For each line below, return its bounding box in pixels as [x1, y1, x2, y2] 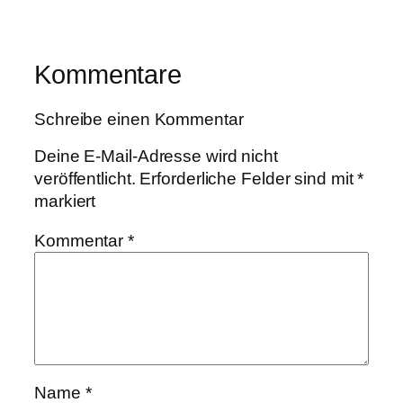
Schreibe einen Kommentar [34, 109, 244, 129]
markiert [34, 192, 96, 211]
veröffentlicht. [34, 169, 136, 189]
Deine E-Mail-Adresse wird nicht [34, 147, 278, 166]
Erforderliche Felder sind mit [139, 169, 358, 189]
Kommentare [34, 59, 182, 89]
